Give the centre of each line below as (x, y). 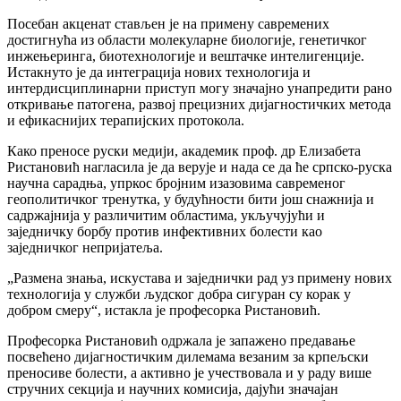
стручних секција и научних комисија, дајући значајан (173, 388)
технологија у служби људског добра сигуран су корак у (179, 294)
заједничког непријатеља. (85, 247)
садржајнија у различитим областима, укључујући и (166, 215)
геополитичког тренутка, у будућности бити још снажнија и (191, 199)
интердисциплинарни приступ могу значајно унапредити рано (200, 88)
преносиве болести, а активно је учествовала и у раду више (189, 372)
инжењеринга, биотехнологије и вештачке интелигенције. (186, 55)
